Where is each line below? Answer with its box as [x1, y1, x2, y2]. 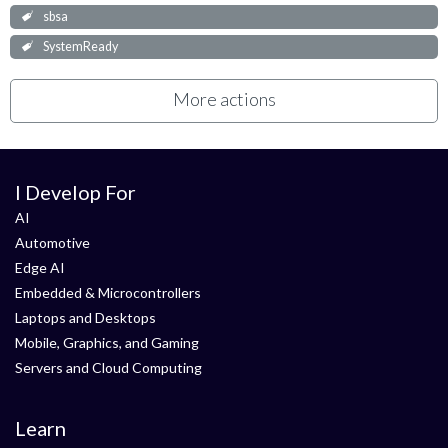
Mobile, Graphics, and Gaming [15, 334, 199, 351]
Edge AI [15, 259, 65, 276]
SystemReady [43, 39, 119, 54]
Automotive [15, 234, 90, 251]
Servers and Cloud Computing [15, 359, 202, 376]
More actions [172, 88, 276, 110]
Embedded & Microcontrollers [15, 284, 201, 301]
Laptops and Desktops [15, 309, 156, 326]
